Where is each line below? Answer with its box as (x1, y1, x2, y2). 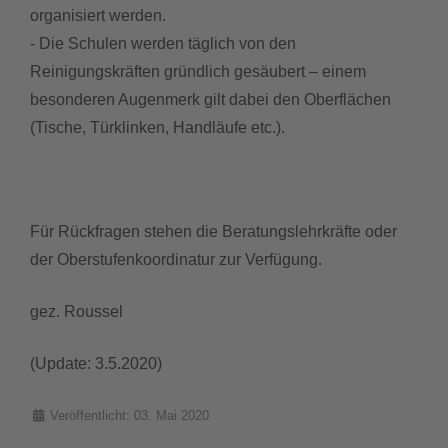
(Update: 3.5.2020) (30, 355, 162, 373)
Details (29, 407, 71, 423)
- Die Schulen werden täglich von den (30, 35, 296, 53)
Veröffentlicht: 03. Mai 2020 (50, 408, 209, 424)
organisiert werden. (30, 7, 166, 25)
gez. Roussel (30, 303, 123, 321)
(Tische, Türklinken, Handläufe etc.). (30, 119, 285, 137)
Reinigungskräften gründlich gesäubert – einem (30, 63, 366, 81)
